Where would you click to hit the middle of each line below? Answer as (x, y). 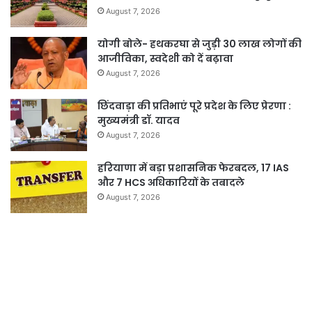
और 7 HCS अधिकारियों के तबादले (171, 182)
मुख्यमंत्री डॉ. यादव (139, 120)
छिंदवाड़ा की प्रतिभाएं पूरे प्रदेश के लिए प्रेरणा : (194, 106)
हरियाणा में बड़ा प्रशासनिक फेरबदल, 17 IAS (193, 167)
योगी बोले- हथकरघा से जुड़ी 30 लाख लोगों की (200, 44)
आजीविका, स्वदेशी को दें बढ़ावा (165, 58)
